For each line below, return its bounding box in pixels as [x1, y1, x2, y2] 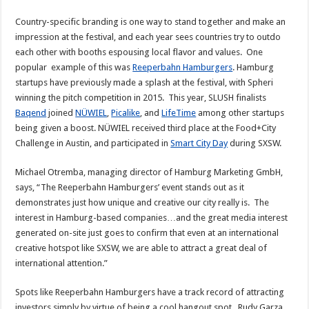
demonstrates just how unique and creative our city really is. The [15, 197, 270, 208]
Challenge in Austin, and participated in [15, 137, 171, 148]
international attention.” [15, 257, 108, 268]
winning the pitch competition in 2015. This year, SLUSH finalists [15, 92, 267, 103]
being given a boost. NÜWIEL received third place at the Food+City [15, 122, 277, 133]
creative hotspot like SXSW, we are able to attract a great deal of [15, 242, 268, 253]
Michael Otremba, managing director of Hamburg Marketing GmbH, [15, 166, 283, 177]
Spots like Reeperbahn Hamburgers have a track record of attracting [15, 286, 285, 297]
